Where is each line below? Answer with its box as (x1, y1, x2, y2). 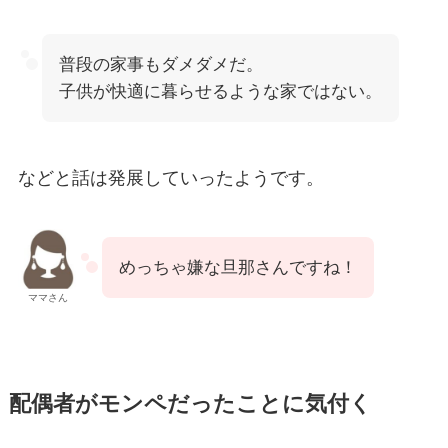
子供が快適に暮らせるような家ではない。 (58, 81, 382, 101)
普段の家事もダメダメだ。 (58, 54, 263, 74)
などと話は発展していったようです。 (17, 167, 324, 188)
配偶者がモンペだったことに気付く (8, 392, 372, 417)
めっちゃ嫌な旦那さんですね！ (118, 258, 357, 278)
